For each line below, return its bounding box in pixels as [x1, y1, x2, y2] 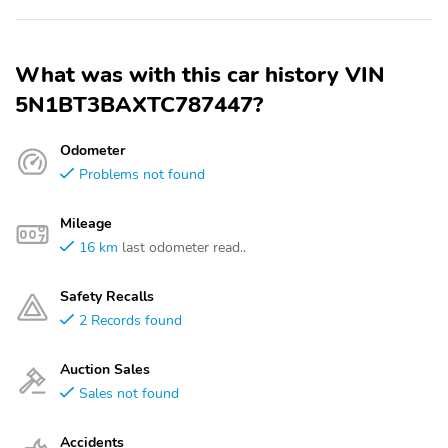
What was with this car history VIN [15, 60, 385, 90]
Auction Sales [60, 359, 150, 379]
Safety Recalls [60, 286, 154, 306]
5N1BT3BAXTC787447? [15, 90, 263, 120]
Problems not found [79, 164, 205, 184]
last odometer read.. [122, 237, 246, 257]
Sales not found [79, 383, 179, 403]
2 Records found [79, 310, 182, 330]
